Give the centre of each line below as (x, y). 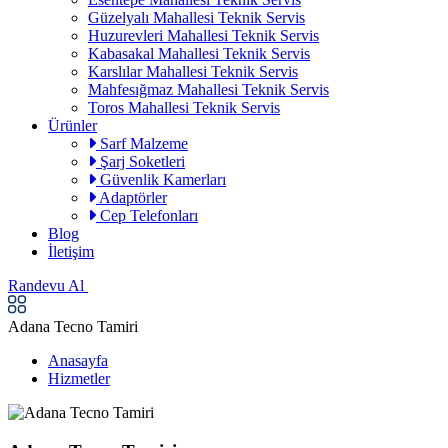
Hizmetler (79, 378)
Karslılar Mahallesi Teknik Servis (193, 71)
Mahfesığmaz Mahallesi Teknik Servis (208, 89)
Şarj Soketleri (140, 161)
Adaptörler (131, 197)
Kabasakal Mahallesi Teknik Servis (199, 53)
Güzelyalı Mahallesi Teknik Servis (196, 17)
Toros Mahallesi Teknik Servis (184, 107)
